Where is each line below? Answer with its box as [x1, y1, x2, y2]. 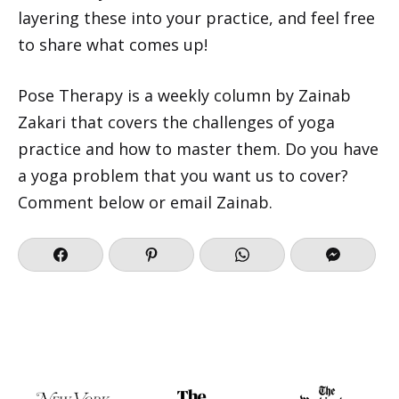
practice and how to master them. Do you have [18, 137, 379, 159]
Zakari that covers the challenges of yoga [18, 110, 335, 133]
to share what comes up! [18, 33, 208, 55]
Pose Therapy [18, 84, 123, 106]
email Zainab [170, 191, 269, 213]
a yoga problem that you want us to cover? [18, 164, 348, 186]
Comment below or [18, 191, 170, 213]
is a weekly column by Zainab [123, 84, 351, 106]
